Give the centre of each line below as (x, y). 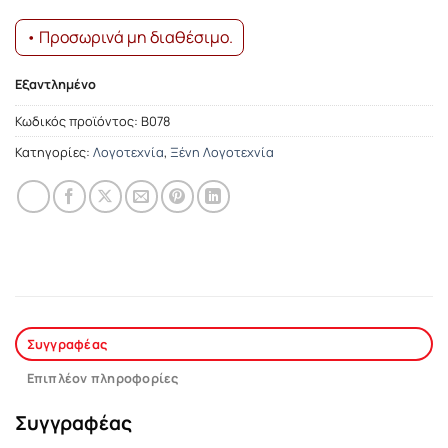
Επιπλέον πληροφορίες (102, 378)
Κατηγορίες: (54, 152)
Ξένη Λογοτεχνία (222, 152)
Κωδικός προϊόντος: (78, 121)
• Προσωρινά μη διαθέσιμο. (129, 36)
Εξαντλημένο (55, 84)
